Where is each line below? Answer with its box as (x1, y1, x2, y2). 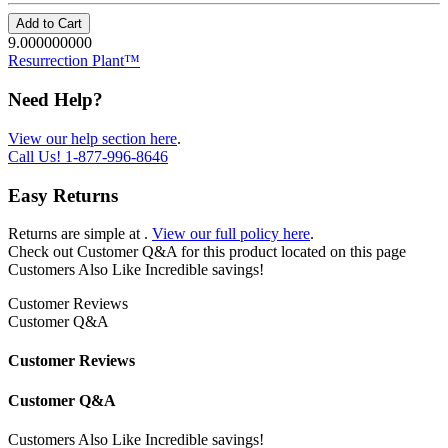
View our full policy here (152, 225, 310, 243)
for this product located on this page (181, 243, 406, 261)
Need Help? (8, 89, 103, 111)
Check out (8, 243, 77, 261)
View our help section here (8, 129, 177, 147)
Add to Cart (16, 16, 82, 32)
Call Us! (8, 147, 65, 165)
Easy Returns (8, 184, 118, 206)
